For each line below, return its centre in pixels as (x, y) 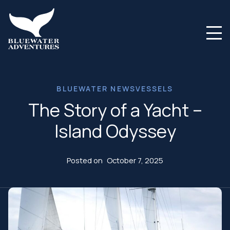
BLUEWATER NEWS (96, 89)
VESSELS (154, 89)
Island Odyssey (115, 131)
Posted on (85, 160)
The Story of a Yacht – (115, 110)
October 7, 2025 (135, 160)
